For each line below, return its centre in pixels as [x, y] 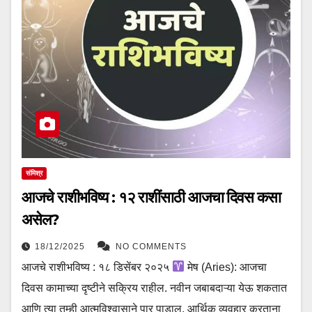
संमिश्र [34, 173]
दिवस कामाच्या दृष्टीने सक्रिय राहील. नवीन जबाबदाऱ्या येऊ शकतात [154, 288]
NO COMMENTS [151, 246]
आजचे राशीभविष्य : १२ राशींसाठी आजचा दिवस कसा [151, 197]
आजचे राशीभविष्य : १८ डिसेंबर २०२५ [97, 267]
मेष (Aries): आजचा [226, 267]
